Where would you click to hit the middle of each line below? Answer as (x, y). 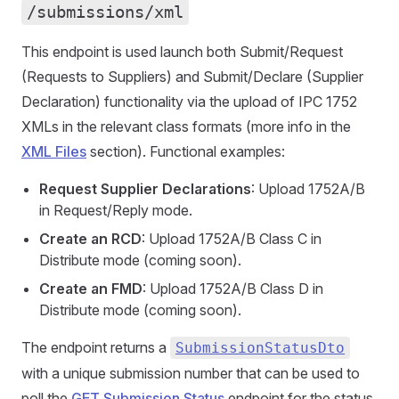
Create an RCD (90, 239)
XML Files (54, 151)
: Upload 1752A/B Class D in (233, 289)
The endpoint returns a (96, 347)
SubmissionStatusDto (260, 348)
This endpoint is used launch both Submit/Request (182, 52)
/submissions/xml (105, 12)
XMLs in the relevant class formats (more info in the (186, 126)
